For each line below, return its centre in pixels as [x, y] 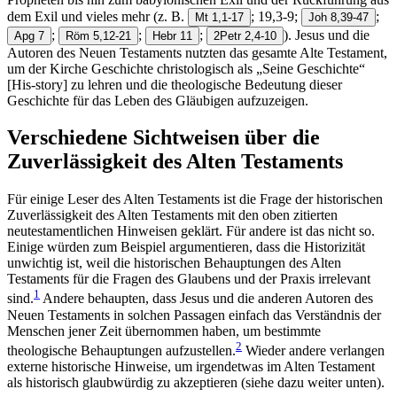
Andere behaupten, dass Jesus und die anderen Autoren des [206, 299]
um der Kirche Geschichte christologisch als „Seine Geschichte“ [186, 68]
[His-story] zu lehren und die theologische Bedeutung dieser [175, 84]
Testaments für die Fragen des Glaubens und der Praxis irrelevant [189, 279]
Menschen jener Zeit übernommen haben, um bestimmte [164, 331]
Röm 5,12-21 [98, 35]
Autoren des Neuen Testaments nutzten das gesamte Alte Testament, [197, 52]
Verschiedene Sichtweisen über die [163, 138]
